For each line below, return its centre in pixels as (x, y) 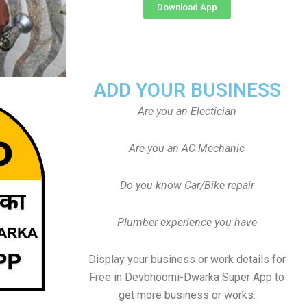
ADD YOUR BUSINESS (187, 90)
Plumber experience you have (187, 222)
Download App (187, 7)
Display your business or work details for (187, 259)
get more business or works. (187, 295)
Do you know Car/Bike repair (187, 185)
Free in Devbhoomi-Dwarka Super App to (187, 277)
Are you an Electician (187, 111)
